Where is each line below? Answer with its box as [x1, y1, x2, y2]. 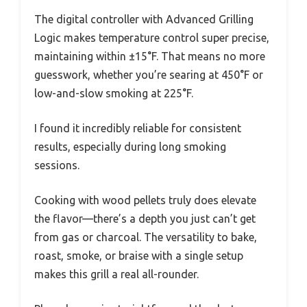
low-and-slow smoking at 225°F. [34, 87, 193, 100]
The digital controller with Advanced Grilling [34, 13, 254, 26]
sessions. [34, 159, 79, 172]
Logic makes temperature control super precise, [34, 32, 269, 45]
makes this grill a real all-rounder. [34, 268, 199, 281]
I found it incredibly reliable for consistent [34, 122, 241, 135]
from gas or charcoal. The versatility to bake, [34, 231, 257, 244]
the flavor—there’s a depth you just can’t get [34, 212, 256, 225]
